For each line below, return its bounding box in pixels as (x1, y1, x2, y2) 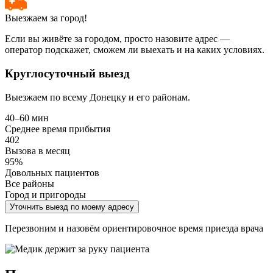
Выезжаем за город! (5, 13, 87, 24)
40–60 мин (5, 112, 49, 123)
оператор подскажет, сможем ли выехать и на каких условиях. (5, 44, 264, 55)
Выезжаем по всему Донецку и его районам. (5, 91, 190, 102)
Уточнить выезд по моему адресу (10, 202, 134, 211)
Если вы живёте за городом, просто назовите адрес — (5, 34, 230, 44)
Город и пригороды (5, 189, 86, 200)
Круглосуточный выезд (5, 67, 130, 80)
